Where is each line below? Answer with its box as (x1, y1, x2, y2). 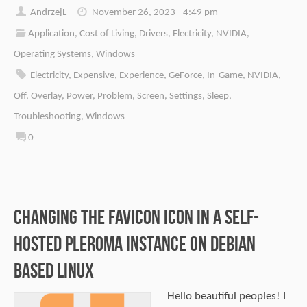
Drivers (139, 28, 169, 40)
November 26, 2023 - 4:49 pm (91, 7, 218, 19)
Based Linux (14, 259, 94, 282)
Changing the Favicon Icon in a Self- (14, 206, 259, 229)
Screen (137, 90, 164, 102)
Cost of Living (79, 28, 135, 40)
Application (28, 28, 75, 40)
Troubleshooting (14, 111, 81, 123)
